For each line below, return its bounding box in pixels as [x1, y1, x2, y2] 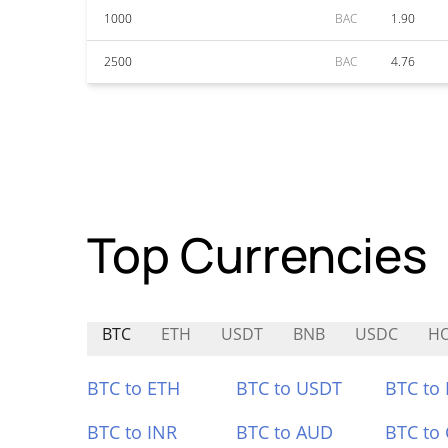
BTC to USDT [235, 376, 342, 400]
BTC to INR [87, 420, 177, 444]
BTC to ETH [87, 376, 180, 400]
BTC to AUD [235, 420, 333, 444]
